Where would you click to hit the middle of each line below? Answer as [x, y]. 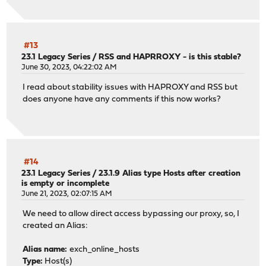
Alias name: [46, 250]
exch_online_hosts [105, 250]
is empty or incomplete [66, 184]
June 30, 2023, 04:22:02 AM [69, 68]
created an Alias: [56, 226]
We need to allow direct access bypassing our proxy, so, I [131, 214]
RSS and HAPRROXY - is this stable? [170, 58]
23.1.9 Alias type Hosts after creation [170, 174]
